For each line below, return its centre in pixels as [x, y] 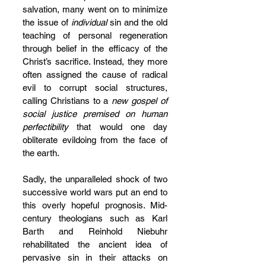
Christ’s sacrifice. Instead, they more [95, 61]
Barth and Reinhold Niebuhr [95, 231]
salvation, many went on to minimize [95, 9]
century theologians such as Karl [95, 218]
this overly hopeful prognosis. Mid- [95, 205]
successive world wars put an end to [95, 192]
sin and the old [137, 22]
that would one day [118, 127]
